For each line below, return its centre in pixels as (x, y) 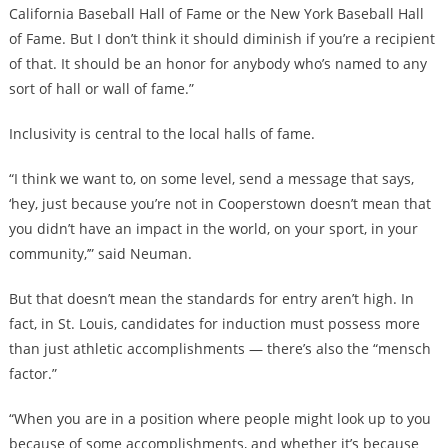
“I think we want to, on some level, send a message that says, (211, 179)
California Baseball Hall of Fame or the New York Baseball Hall (216, 14)
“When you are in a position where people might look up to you (219, 419)
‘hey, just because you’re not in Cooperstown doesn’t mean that (219, 204)
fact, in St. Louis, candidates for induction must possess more (214, 324)
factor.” (32, 374)
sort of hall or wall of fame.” (101, 89)
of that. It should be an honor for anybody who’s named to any (217, 64)
